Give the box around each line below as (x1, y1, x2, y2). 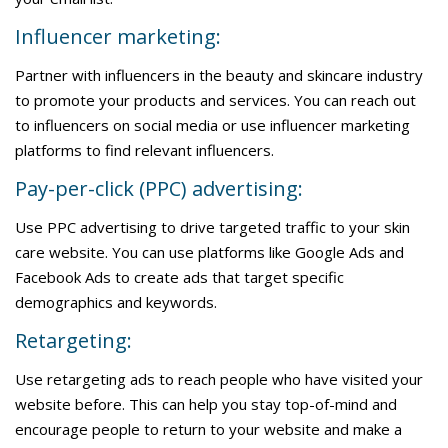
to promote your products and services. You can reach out (15, 90, 416, 110)
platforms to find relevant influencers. (15, 140, 274, 160)
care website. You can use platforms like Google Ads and (15, 242, 404, 262)
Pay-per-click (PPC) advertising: (15, 175, 303, 202)
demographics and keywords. (15, 292, 217, 312)
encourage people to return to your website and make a (15, 419, 402, 439)
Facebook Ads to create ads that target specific (15, 267, 344, 287)
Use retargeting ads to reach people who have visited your (15, 369, 423, 389)
